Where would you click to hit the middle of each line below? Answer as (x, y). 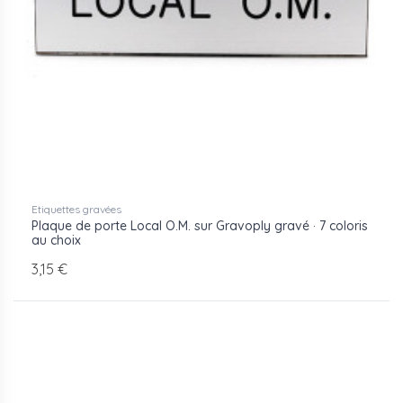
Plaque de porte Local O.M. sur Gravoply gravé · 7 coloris (200, 226)
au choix (56, 241)
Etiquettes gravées (76, 210)
